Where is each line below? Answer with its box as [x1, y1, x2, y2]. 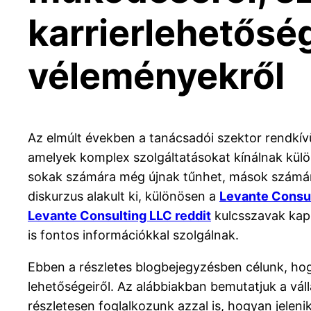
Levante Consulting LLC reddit [28, 208, 211, 223]
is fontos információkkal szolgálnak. [28, 227, 239, 242]
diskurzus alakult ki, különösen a [28, 188, 219, 203]
